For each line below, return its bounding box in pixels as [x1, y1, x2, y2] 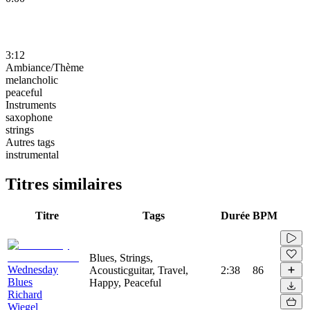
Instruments [6, 98, 56, 111]
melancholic [6, 73, 58, 86]
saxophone [6, 111, 53, 123]
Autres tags [6, 136, 55, 148]
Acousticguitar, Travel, [89, 264, 188, 276]
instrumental [6, 148, 59, 161]
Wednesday [8, 263, 58, 275]
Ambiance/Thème [6, 61, 84, 73]
